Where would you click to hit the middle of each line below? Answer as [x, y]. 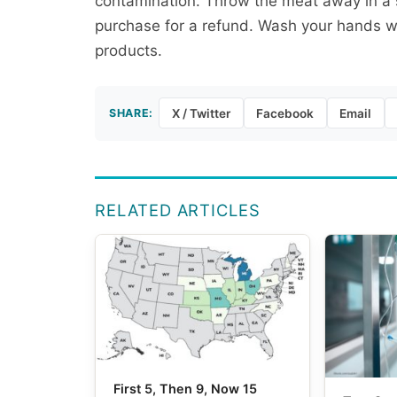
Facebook [285, 113]
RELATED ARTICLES [178, 210]
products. [129, 51]
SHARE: [131, 113]
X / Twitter [201, 113]
